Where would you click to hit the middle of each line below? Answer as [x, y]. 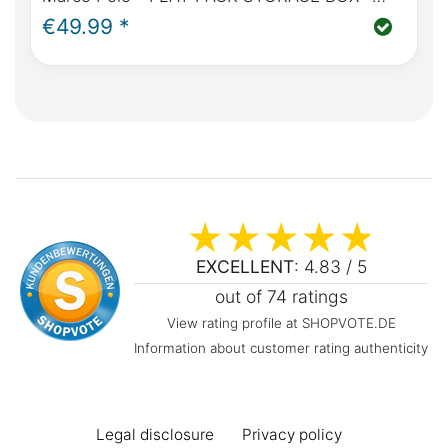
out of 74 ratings [281, 297]
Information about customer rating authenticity [281, 348]
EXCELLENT [244, 267]
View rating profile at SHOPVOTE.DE [281, 323]
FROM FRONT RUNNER [136, 16]
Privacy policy [292, 435]
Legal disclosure [155, 435]
